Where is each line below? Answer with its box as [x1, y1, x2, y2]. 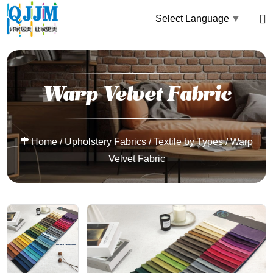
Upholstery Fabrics [64, 136, 146, 147]
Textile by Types [153, 136, 223, 147]
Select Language [155, 13, 229, 24]
